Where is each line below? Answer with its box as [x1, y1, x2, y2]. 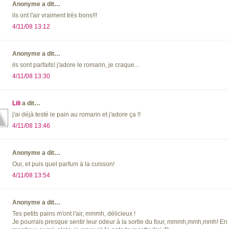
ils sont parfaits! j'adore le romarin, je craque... [12, 61, 139, 69]
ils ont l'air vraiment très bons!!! [12, 12, 97, 19]
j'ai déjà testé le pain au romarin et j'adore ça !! [12, 111, 141, 119]
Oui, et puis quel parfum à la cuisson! [12, 161, 114, 168]
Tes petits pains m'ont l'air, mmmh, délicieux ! [12, 210, 135, 218]
